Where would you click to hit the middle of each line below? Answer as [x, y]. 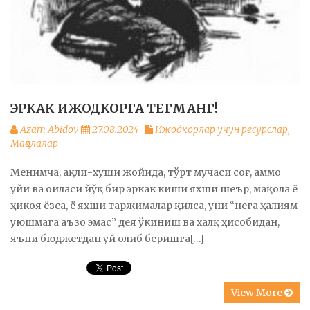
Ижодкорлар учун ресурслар [221, 130]
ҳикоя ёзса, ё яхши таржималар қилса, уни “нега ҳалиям [154, 206]
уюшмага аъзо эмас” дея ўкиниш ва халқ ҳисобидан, [145, 222]
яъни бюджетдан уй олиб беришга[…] [107, 239]
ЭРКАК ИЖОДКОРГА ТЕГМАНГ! [114, 109]
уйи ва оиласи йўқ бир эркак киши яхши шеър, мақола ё [154, 189]
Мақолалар [34, 144]
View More [258, 293]
